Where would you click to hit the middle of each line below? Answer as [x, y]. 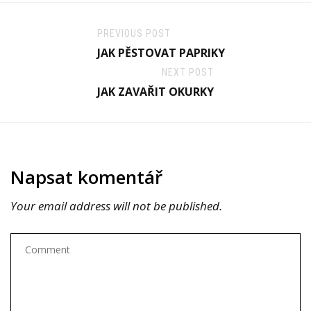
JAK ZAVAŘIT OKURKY [155, 92]
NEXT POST [188, 73]
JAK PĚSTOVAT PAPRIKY [161, 53]
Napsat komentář [86, 177]
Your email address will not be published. [116, 206]
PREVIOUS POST [134, 34]
